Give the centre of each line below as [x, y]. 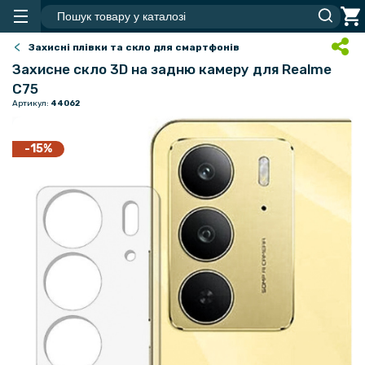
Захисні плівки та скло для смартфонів [134, 47]
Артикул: [31, 103]
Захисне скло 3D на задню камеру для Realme [172, 69]
